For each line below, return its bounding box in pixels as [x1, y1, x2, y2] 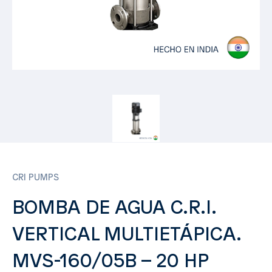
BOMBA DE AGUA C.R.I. [12, 198, 216, 219]
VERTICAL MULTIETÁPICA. [12, 225, 240, 246]
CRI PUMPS [12, 173, 59, 183]
